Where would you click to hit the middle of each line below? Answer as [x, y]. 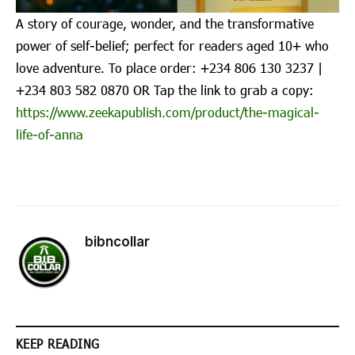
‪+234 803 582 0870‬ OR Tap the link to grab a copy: [165, 90]
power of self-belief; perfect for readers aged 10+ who [172, 45]
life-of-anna [50, 134]
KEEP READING [58, 343]
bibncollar [117, 241]
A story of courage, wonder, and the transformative [165, 23]
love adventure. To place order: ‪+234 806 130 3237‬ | [169, 67]
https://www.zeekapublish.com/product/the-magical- [168, 112]
